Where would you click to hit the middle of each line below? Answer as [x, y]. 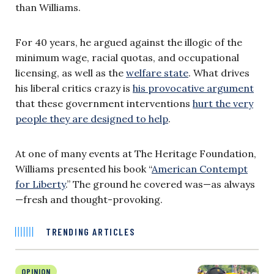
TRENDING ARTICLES [91, 231]
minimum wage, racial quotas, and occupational [127, 57]
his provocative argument [193, 88]
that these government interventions [104, 103]
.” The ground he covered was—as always [160, 184]
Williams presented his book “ [83, 168]
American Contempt [200, 168]
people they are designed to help [92, 118]
